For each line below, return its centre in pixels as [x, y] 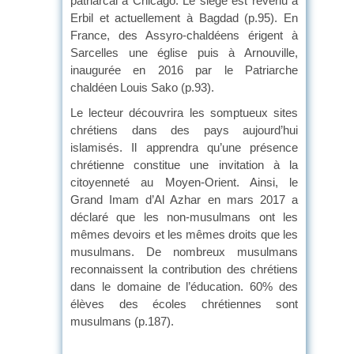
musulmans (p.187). [122, 321]
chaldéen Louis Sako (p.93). [142, 87]
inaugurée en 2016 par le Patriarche [184, 70]
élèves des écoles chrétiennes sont [184, 303]
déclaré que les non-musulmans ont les [184, 217]
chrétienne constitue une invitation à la [184, 164]
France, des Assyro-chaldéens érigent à [184, 35]
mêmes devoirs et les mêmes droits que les [184, 234]
